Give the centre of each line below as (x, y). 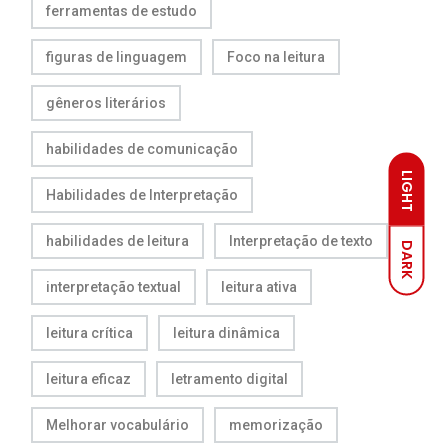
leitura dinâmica (226, 332)
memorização (276, 424)
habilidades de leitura (117, 240)
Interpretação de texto (301, 240)
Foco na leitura (276, 56)
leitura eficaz (88, 378)
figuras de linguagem (116, 56)
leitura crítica (89, 332)
